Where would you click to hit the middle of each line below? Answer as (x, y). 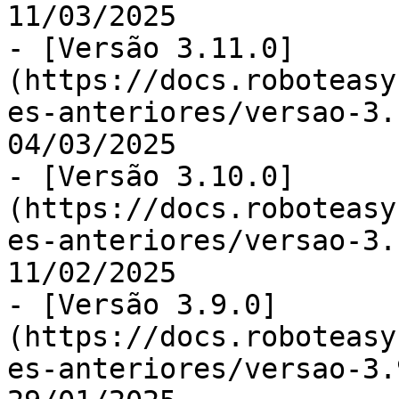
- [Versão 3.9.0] (142, 305)
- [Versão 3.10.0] (151, 176)
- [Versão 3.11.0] (151, 48)
